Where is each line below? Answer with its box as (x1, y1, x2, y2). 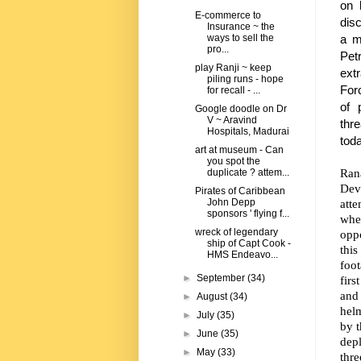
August (197, 291, 230, 303)
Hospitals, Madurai (206, 126, 289, 138)
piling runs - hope (206, 73, 284, 85)
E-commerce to (194, 10, 261, 22)
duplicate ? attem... (206, 167, 289, 179)
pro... (206, 44, 229, 56)
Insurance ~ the (206, 21, 275, 33)
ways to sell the (206, 32, 274, 44)
